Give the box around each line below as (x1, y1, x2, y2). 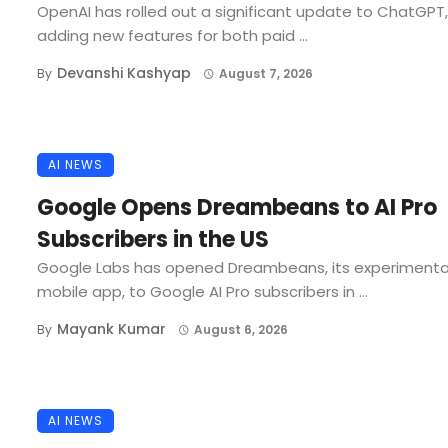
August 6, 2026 (193, 320, 288, 338)
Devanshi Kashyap (57, 63, 191, 84)
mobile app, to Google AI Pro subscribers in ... (37, 280, 368, 302)
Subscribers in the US (37, 223, 269, 255)
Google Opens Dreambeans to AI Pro (37, 191, 437, 223)
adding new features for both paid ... (37, 25, 308, 47)
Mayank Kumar (57, 318, 166, 339)
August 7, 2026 (218, 65, 313, 83)
